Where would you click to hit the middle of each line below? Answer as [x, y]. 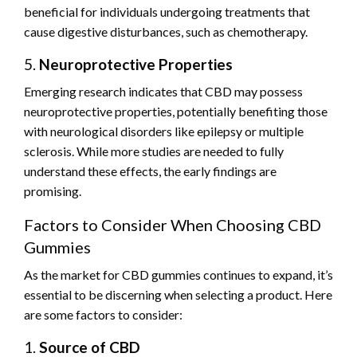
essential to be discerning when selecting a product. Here [178, 294]
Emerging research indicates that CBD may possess [163, 91]
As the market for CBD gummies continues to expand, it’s [178, 274]
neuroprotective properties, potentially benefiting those [176, 111]
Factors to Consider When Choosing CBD [173, 224]
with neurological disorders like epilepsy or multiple [164, 131]
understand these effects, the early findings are [150, 171]
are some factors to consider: [103, 314]
